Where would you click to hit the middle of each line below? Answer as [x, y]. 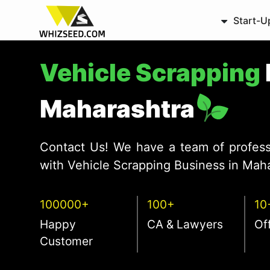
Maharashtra [120, 109]
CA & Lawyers [185, 224]
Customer [67, 241]
